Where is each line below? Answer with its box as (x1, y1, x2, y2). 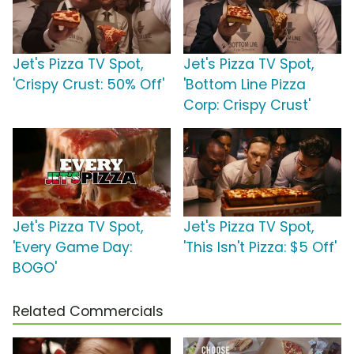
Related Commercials (13, 302, 164, 322)
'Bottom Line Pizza (183, 75, 306, 95)
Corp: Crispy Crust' (183, 96, 311, 115)
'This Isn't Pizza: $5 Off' (183, 238, 337, 258)
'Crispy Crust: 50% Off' (13, 75, 164, 95)
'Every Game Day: (13, 238, 132, 258)
